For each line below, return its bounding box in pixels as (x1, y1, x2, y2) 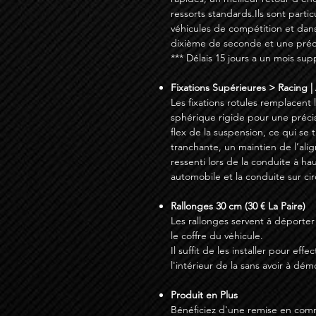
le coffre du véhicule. (171, 229, 263, 243)
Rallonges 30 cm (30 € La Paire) (171, 200, 305, 213)
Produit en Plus (171, 288, 238, 302)
